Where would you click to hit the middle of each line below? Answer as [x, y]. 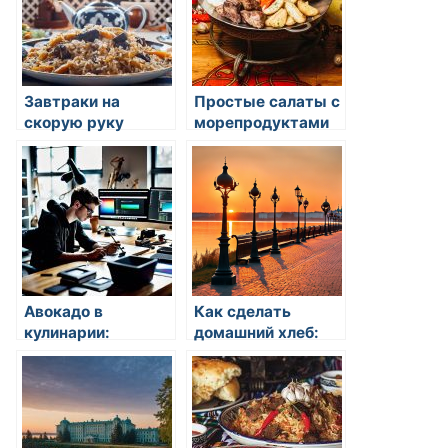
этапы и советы [256, 353]
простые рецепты [94, 353]
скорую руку [74, 122]
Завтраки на [72, 101]
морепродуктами [261, 122]
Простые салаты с [267, 101]
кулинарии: [67, 332]
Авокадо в [63, 311]
